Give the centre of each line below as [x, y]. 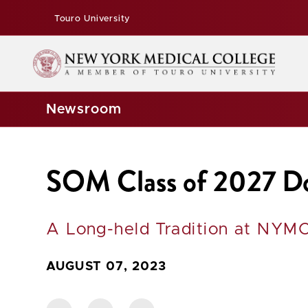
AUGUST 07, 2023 [107, 266]
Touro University [91, 19]
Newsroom [84, 109]
